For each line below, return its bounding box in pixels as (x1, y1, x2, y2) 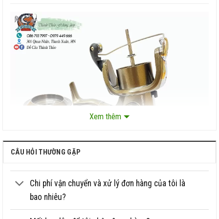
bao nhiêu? (30, 192, 66, 202)
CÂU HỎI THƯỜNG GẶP (11, 148, 81, 157)
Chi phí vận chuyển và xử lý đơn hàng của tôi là (30, 178, 186, 188)
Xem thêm (89, 112, 121, 122)
